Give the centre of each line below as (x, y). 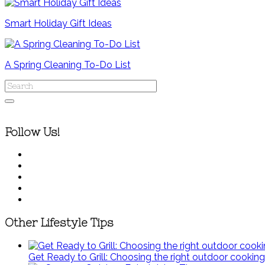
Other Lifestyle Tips (59, 223)
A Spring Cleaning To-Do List (68, 64)
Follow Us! (33, 132)
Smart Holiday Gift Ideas (58, 23)
